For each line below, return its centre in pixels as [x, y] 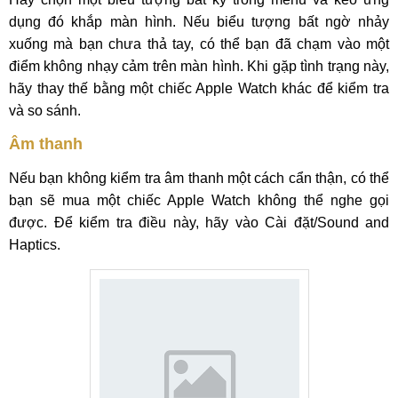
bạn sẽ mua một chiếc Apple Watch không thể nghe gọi [199, 200]
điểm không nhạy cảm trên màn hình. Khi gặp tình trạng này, [199, 66]
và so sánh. [45, 111]
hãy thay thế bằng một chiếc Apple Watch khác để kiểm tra [199, 88]
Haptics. [35, 245]
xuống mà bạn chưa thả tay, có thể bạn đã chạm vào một [199, 44]
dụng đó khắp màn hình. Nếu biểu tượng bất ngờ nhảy [199, 22]
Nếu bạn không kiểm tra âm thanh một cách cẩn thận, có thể [199, 178]
